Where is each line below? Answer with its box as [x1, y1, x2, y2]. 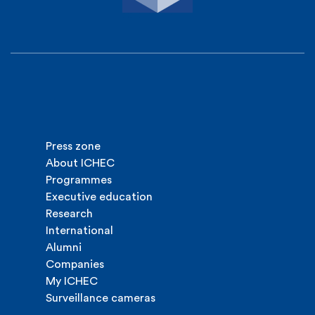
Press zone [46, 141, 101, 152]
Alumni [46, 242, 82, 253]
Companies [46, 259, 104, 270]
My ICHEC [46, 276, 98, 287]
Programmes [46, 174, 112, 186]
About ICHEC [46, 157, 115, 169]
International [46, 225, 113, 236]
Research [46, 208, 93, 219]
